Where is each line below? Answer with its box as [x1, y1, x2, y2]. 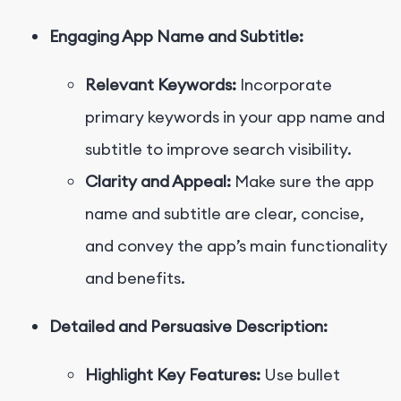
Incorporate [236, 74, 332, 96]
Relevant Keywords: [85, 74, 236, 96]
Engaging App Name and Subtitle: [49, 26, 303, 47]
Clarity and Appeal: [85, 171, 231, 192]
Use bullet [260, 364, 340, 386]
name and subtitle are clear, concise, [85, 203, 364, 225]
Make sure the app [231, 171, 374, 192]
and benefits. [85, 268, 185, 289]
